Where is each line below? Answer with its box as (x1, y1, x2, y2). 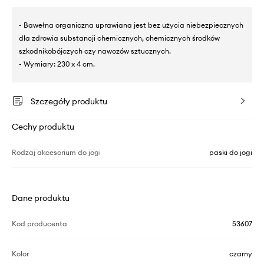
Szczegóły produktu (31, 95, 107, 107)
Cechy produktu (12, 121, 74, 132)
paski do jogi (209, 147, 252, 157)
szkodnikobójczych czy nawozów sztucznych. (19, 46, 171, 55)
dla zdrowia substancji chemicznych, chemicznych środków (19, 33, 220, 42)
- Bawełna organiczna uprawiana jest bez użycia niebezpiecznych (19, 20, 243, 29)
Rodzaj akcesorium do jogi (12, 147, 101, 157)
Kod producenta (12, 219, 67, 228)
